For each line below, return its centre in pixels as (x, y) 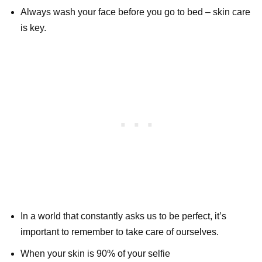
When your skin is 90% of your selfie (95, 253)
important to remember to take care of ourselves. (120, 232)
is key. (33, 27)
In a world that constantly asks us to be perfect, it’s (123, 216)
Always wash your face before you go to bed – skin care (135, 12)
